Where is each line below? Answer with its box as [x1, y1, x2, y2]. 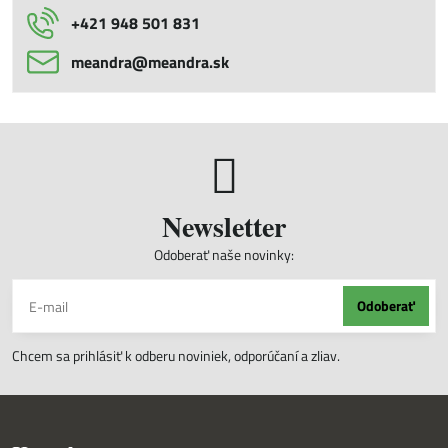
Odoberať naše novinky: [154, 244, 294, 265]
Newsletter [162, 206, 286, 247]
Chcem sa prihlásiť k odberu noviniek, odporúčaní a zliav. [12, 345, 343, 366]
